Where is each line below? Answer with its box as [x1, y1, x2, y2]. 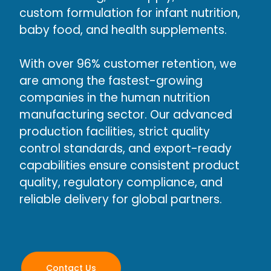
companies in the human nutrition [19, 89, 210, 106]
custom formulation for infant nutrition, [19, 4, 240, 21]
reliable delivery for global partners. [19, 191, 222, 207]
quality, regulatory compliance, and [19, 174, 223, 191]
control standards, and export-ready [19, 140, 232, 157]
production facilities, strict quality [19, 123, 210, 140]
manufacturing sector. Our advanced [19, 106, 232, 123]
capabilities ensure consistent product [19, 157, 240, 174]
